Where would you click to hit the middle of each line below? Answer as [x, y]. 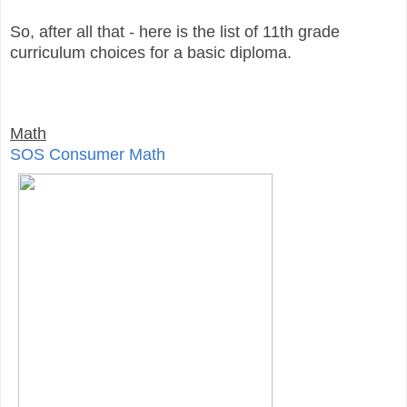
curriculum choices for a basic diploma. [151, 52]
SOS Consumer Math [88, 154]
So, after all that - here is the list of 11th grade [175, 31]
